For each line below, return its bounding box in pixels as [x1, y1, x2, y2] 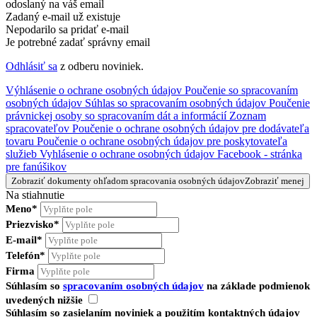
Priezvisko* [6, 219, 59, 231]
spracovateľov [6, 122, 69, 135]
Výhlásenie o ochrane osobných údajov [6, 84, 182, 97]
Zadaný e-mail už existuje [6, 11, 120, 23]
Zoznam [229, 110, 266, 122]
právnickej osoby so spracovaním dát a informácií [6, 110, 229, 122]
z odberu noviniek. [57, 60, 144, 73]
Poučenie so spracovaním [185, 84, 298, 97]
